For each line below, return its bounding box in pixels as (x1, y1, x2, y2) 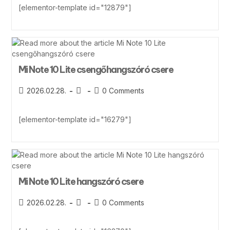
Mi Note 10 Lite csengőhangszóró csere (18, 63, 174, 75)
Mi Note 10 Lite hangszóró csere (18, 175, 144, 187)
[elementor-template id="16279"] (18, 114, 131, 124)
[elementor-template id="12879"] (18, 3, 131, 12)
